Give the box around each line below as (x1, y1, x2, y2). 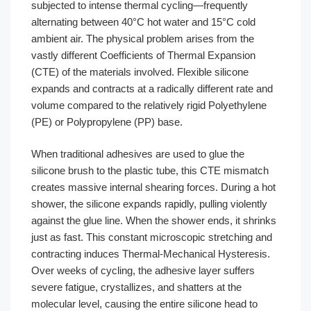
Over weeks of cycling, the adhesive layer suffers (31, 264, 255, 276)
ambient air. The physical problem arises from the (31, 32, 254, 44)
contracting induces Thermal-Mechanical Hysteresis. (31, 248, 270, 260)
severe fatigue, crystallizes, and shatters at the (31, 281, 242, 293)
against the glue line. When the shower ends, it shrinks (31, 215, 276, 226)
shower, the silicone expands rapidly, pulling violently (31, 198, 267, 210)
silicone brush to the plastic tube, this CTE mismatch (31, 165, 269, 176)
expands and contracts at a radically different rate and (31, 82, 273, 94)
